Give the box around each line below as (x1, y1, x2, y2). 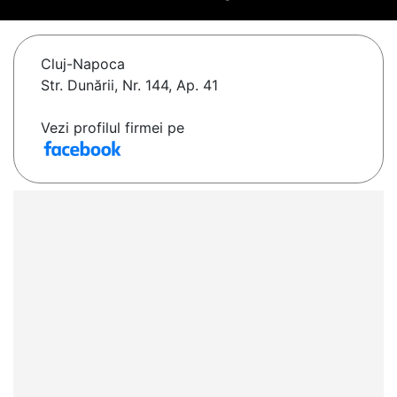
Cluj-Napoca (41, 55, 125, 74)
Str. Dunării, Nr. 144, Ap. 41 (41, 76, 218, 95)
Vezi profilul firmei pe (41, 119, 184, 137)
